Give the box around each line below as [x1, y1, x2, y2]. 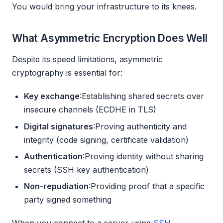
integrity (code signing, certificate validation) [24, 134, 189, 145]
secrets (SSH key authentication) [24, 164, 149, 175]
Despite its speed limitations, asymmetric [12, 54, 163, 65]
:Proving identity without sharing [83, 151, 204, 161]
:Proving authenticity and [93, 121, 187, 131]
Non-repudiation [24, 181, 89, 192]
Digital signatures [24, 121, 93, 131]
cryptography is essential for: [12, 68, 122, 78]
